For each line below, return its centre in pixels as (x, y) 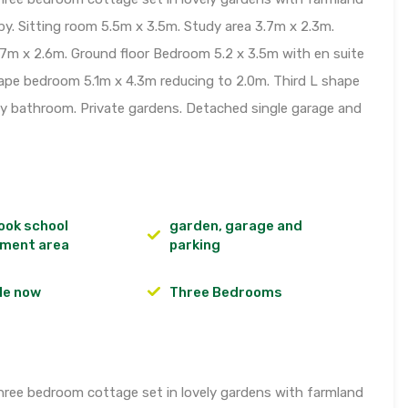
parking (194, 245)
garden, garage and (235, 226)
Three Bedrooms (225, 292)
